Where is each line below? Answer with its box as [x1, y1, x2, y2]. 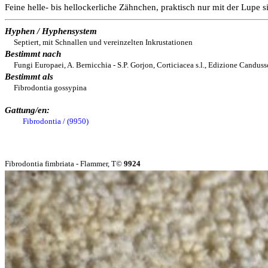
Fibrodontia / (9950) [23, 117, 89, 126]
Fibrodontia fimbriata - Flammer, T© [5, 159, 124, 168]
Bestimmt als [5, 72, 53, 81]
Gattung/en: [5, 105, 50, 115]
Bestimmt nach [5, 49, 61, 59]
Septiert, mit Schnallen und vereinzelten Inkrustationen [14, 38, 193, 47]
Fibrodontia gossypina [14, 83, 87, 92]
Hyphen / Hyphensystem [5, 26, 97, 36]
